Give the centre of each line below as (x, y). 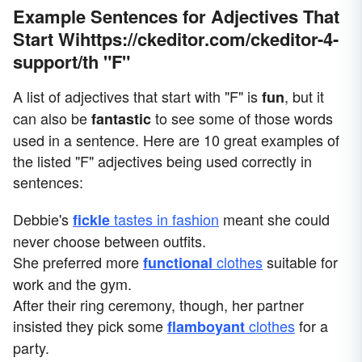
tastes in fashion (164, 219)
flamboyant (206, 327)
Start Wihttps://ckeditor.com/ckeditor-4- (176, 39)
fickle (91, 220)
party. (31, 348)
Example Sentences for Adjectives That (176, 17)
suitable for (300, 262)
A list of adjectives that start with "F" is (137, 97)
